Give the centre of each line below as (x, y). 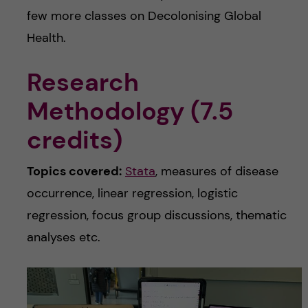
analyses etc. (63, 237)
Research (82, 82)
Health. (46, 37)
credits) (74, 140)
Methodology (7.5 (130, 111)
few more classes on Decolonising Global (144, 15)
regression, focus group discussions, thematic (156, 215)
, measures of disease (217, 171)
